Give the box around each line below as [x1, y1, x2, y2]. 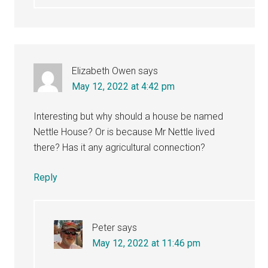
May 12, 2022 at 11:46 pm [92, 237, 201, 249]
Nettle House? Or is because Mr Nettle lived [33, 126, 215, 138]
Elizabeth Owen [72, 65, 136, 77]
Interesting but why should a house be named [33, 111, 224, 122]
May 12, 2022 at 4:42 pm [72, 81, 175, 92]
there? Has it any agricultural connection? [33, 142, 206, 153]
